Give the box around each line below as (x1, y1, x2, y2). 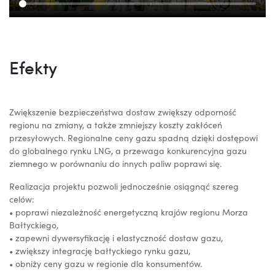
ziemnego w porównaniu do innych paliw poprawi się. (9, 158, 222, 170)
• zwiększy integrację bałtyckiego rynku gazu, (9, 245, 190, 257)
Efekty (9, 56, 57, 80)
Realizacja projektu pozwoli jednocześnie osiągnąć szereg (9, 180, 239, 193)
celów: (9, 193, 34, 206)
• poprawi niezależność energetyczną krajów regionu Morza (9, 206, 248, 219)
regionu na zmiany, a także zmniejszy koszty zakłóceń (9, 119, 222, 131)
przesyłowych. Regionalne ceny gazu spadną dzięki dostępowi (9, 132, 258, 144)
